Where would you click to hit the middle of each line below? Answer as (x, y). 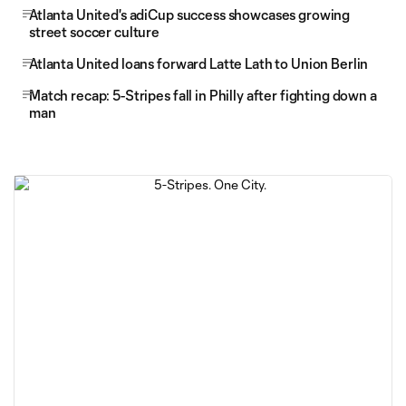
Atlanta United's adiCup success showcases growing (190, 14)
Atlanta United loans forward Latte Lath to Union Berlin (199, 63)
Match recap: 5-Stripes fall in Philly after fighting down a (203, 95)
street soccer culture (95, 32)
